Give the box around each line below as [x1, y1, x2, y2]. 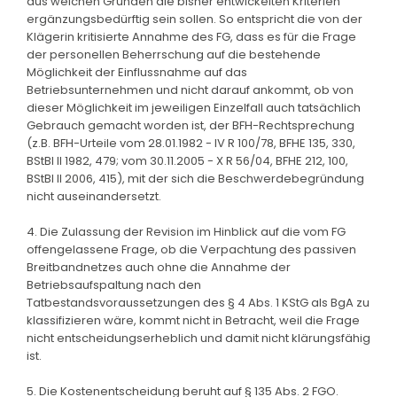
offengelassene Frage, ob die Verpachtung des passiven [27, 240, 356, 258]
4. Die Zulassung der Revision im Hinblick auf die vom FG [27, 222, 346, 240]
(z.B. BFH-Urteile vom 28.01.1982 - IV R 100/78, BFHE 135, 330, [27, 134, 355, 152]
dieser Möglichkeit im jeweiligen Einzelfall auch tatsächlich [27, 98, 361, 116]
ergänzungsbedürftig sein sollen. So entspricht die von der [27, 10, 362, 27]
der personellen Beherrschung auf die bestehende [27, 45, 321, 63]
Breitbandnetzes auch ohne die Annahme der [27, 258, 291, 276]
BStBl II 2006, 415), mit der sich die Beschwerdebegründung [27, 169, 364, 187]
